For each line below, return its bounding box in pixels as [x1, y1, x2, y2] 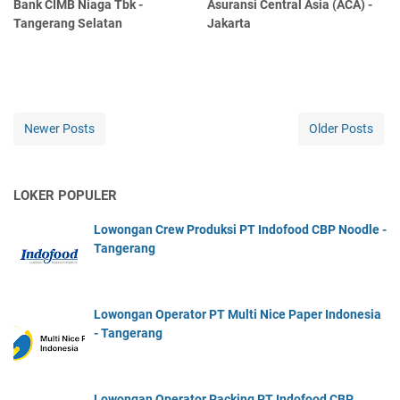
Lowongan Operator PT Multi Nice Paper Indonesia [94, 307, 381, 322]
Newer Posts [24, 121, 95, 137]
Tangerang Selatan [13, 16, 122, 31]
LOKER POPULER [13, 187, 117, 204]
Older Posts [309, 121, 373, 137]
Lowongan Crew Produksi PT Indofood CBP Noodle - [94, 222, 387, 237]
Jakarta [207, 16, 252, 31]
